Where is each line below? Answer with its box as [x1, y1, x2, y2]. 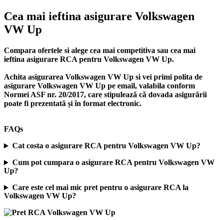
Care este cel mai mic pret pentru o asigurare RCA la [12, 183, 189, 192]
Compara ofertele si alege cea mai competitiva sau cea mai [4, 46, 195, 55]
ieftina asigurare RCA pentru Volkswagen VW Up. [4, 55, 174, 64]
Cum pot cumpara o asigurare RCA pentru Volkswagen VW [12, 158, 215, 167]
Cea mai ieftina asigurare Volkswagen [4, 10, 194, 23]
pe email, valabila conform [106, 82, 195, 90]
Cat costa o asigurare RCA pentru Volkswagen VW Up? [12, 141, 200, 150]
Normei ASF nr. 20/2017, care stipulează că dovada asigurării [4, 90, 207, 99]
